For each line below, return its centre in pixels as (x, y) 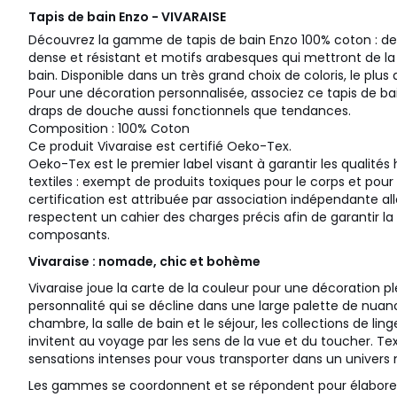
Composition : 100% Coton (109, 129)
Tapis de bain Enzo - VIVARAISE (127, 17)
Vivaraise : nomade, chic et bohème (144, 262)
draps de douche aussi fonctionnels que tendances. (190, 111)
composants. (69, 235)
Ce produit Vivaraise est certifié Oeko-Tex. (160, 147)
